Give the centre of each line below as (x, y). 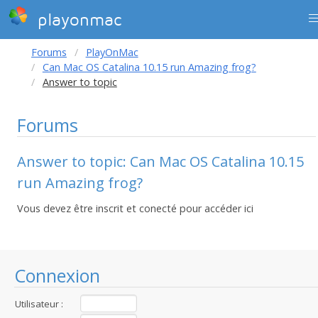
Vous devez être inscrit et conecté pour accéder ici (135, 208)
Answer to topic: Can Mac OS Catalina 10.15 (160, 161)
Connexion (57, 275)
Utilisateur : (39, 304)
